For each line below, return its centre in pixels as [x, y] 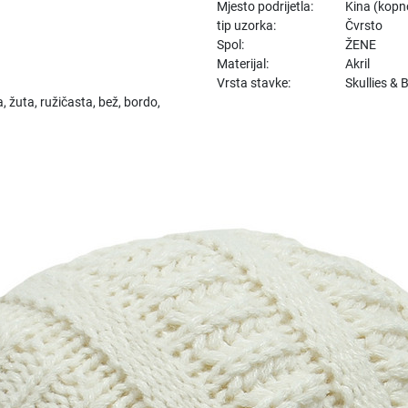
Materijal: [243, 63]
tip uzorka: [247, 25]
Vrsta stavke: [254, 82]
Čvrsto [364, 25]
